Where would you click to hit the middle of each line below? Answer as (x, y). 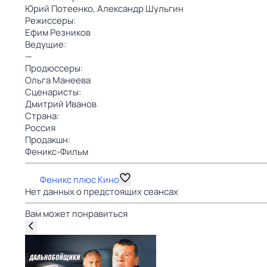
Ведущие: (46, 44)
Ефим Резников (58, 32)
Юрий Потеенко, (61, 9)
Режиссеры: (50, 21)
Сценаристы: (53, 92)
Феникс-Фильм (57, 152)
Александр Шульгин (140, 9)
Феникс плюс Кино (80, 180)
